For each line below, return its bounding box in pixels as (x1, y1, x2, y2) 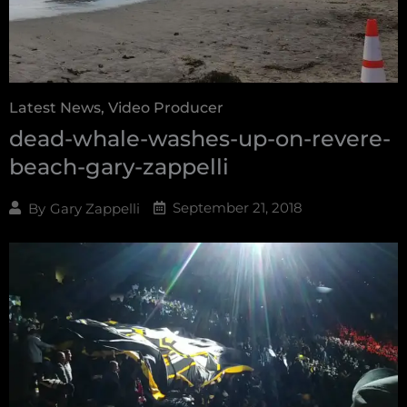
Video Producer (108, 99, 223, 117)
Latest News (9, 99, 101, 117)
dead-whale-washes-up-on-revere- (9, 125, 391, 153)
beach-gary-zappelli (9, 154, 229, 181)
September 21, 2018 (173, 199, 303, 217)
